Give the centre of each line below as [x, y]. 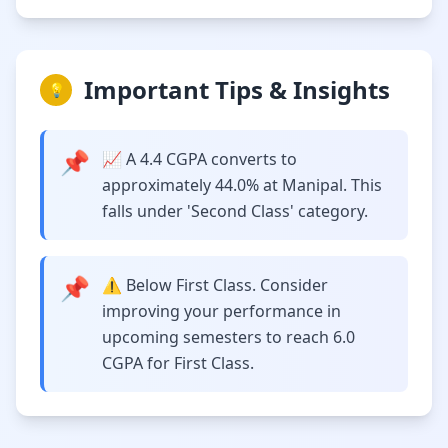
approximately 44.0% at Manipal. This [242, 185]
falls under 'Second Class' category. [235, 211]
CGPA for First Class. [178, 363]
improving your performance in [221, 311]
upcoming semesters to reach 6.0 [228, 337]
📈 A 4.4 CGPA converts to [199, 159]
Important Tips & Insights [237, 89]
